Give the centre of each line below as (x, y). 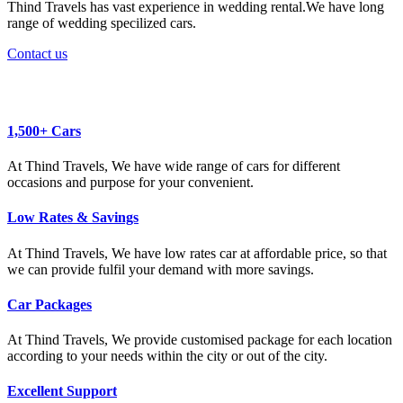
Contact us (37, 53)
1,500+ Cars (44, 130)
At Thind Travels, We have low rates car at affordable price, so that (197, 253)
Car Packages (49, 304)
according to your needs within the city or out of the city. (167, 356)
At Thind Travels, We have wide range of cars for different (174, 166)
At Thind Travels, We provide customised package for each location (200, 340)
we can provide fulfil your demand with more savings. (161, 269)
